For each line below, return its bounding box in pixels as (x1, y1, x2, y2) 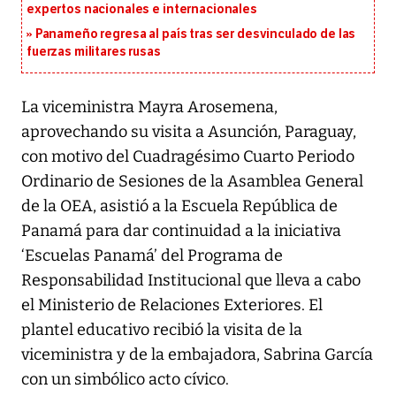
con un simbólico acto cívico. (21, 369, 229, 390)
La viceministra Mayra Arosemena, (21, 97, 278, 118)
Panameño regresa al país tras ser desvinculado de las (34, 27, 356, 42)
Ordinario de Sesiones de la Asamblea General (21, 171, 363, 192)
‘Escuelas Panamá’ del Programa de (21, 246, 283, 266)
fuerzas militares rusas (27, 44, 161, 60)
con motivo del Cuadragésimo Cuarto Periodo (21, 147, 354, 167)
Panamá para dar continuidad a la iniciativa (21, 221, 341, 241)
